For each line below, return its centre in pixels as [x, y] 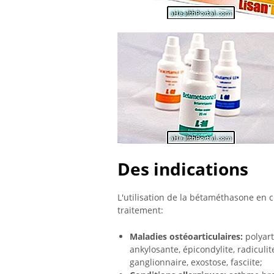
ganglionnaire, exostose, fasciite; [196, 262]
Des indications [183, 168]
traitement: [140, 210]
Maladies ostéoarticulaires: [186, 236]
